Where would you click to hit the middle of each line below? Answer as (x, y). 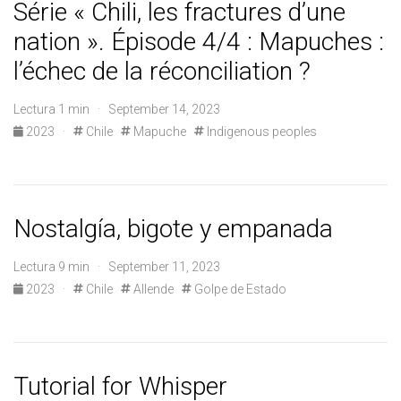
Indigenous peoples (260, 132)
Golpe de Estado (239, 289)
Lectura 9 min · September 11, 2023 (117, 267)
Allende (152, 289)
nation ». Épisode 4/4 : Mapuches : (199, 42)
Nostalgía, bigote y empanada (173, 229)
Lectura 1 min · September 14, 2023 (117, 109)
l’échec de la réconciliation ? (162, 71)
